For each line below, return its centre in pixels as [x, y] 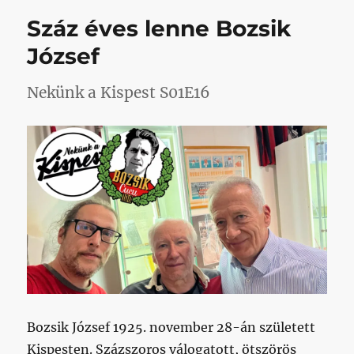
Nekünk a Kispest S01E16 [119, 93]
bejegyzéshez [256, 11]
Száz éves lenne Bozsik [159, 29]
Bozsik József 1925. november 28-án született [171, 328]
